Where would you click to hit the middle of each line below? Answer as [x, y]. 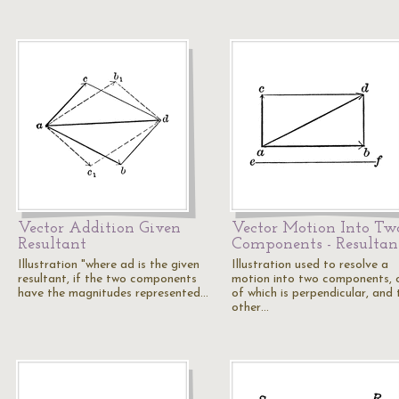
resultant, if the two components [107, 279]
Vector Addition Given [99, 228]
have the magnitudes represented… [113, 293]
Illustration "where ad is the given [109, 265]
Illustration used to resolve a [310, 265]
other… [250, 308]
